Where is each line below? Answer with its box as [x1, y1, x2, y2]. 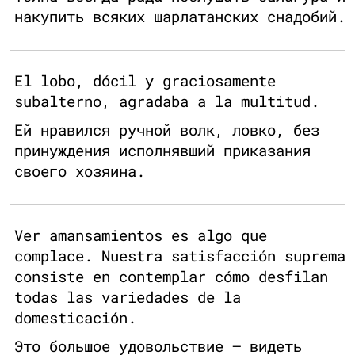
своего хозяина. [14, 161, 145, 181]
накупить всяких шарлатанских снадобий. [14, 6, 345, 27]
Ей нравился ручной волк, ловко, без [14, 120, 319, 140]
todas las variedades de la [14, 287, 241, 307]
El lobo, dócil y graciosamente [14, 71, 276, 91]
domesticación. [14, 307, 136, 328]
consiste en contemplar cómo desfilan [14, 266, 328, 287]
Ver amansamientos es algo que [14, 225, 267, 246]
